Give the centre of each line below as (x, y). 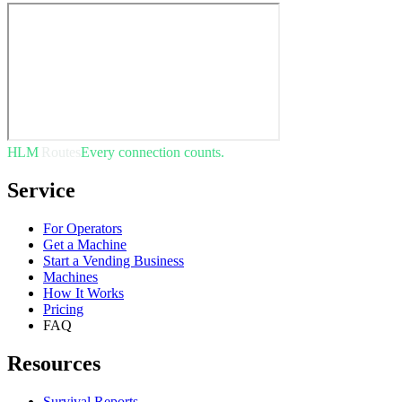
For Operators (83, 228)
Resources (54, 363)
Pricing (63, 309)
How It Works (83, 293)
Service (41, 190)
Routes (60, 152)
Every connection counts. (153, 152)
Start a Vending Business (114, 260)
